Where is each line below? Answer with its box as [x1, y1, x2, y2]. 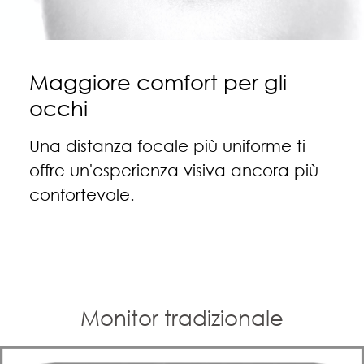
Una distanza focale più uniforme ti [28, 135, 305, 155]
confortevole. [28, 184, 135, 204]
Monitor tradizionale [80, 305, 284, 331]
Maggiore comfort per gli [28, 68, 287, 95]
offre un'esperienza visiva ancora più [28, 159, 318, 180]
